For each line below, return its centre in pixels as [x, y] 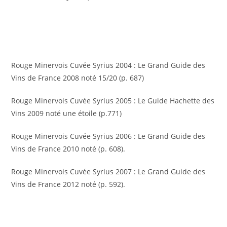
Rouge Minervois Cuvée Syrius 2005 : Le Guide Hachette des [113, 101]
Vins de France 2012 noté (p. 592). [68, 184]
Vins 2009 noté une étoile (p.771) [67, 113]
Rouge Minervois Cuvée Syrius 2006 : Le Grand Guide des [108, 136]
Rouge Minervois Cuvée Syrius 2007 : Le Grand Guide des [108, 172]
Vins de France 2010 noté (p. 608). [68, 149]
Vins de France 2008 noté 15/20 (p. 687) [78, 78]
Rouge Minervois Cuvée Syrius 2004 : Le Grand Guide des [108, 65]
